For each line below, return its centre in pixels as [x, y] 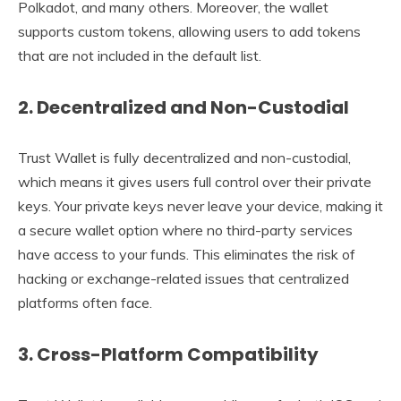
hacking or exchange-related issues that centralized [183, 279]
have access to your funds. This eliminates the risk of [187, 255]
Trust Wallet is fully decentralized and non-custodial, [184, 158]
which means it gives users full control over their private [195, 182]
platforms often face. [85, 303]
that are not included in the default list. [140, 55]
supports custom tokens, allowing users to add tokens [189, 31]
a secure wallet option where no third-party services [185, 230]
